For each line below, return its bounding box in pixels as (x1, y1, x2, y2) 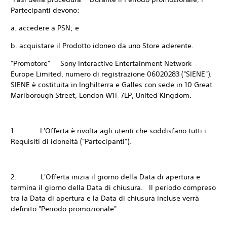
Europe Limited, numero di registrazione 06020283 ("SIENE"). (11, 69, 212, 79)
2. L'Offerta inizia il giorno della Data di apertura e (11, 172, 200, 181)
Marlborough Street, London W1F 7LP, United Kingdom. (11, 91, 192, 100)
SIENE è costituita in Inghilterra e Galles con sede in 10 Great (11, 80, 212, 89)
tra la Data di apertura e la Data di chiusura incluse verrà (11, 194, 199, 203)
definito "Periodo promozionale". (11, 204, 121, 213)
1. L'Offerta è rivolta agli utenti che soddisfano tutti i (11, 126, 206, 135)
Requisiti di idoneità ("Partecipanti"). (11, 137, 131, 146)
